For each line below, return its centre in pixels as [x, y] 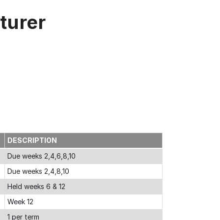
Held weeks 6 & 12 [36, 186]
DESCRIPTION [32, 140]
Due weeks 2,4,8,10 [38, 171]
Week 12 [20, 202]
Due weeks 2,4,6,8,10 [41, 156]
